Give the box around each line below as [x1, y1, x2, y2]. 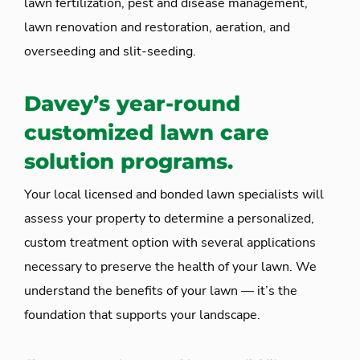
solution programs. [24, 149, 233, 174]
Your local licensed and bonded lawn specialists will [24, 186, 324, 203]
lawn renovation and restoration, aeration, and [24, 18, 290, 36]
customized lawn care [24, 120, 269, 145]
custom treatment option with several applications [24, 234, 316, 252]
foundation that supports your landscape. [24, 306, 260, 324]
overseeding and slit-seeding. [24, 43, 196, 60]
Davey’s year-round [24, 91, 240, 117]
